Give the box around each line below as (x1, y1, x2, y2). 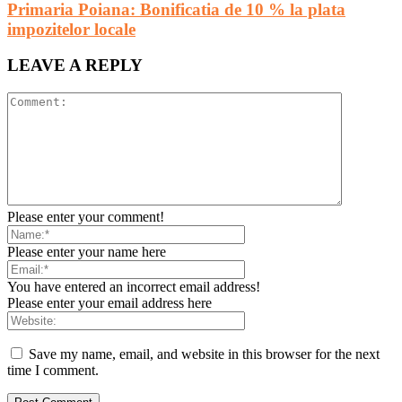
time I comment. (7, 362, 99, 378)
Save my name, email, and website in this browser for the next (29, 345, 380, 362)
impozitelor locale (7, 19, 135, 39)
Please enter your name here (7, 243, 166, 259)
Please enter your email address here (7, 294, 212, 310)
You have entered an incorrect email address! (7, 278, 260, 294)
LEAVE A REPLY (7, 56, 143, 75)
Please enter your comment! (7, 208, 164, 224)
